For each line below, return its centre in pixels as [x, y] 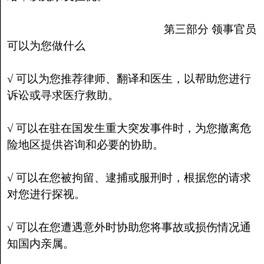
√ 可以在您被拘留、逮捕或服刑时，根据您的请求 [129, 178]
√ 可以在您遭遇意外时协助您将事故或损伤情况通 [129, 227]
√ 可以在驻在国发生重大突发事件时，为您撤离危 [129, 128]
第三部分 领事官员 [131, 29]
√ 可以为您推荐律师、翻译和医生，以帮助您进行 [129, 79]
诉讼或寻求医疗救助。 [63, 95]
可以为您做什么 [46, 46]
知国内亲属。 [40, 244]
